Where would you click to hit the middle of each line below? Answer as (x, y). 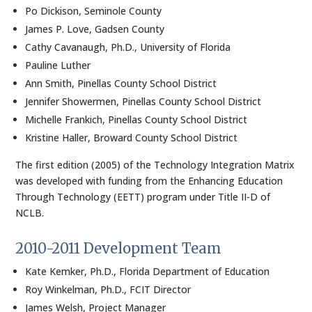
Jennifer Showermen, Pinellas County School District (143, 101)
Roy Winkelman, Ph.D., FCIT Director (108, 289)
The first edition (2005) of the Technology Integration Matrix (155, 165)
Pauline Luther (58, 65)
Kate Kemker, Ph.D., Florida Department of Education (148, 271)
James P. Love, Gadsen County (95, 29)
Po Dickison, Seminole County (94, 11)
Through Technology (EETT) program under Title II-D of (143, 197)
